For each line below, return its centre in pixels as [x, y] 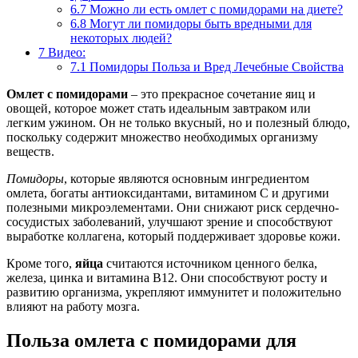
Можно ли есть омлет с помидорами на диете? [215, 9]
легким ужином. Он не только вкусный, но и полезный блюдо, [178, 122]
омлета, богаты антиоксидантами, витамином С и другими [168, 193]
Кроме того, [41, 263]
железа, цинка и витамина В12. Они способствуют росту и [167, 277]
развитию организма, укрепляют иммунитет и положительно [174, 292]
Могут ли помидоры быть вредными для [199, 23]
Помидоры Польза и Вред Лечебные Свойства [215, 66]
